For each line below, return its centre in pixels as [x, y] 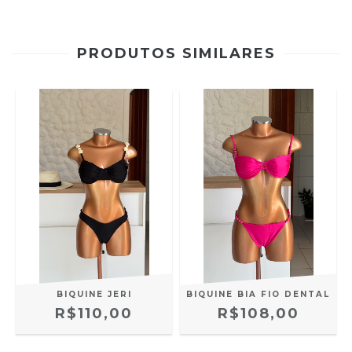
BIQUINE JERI [94, 295]
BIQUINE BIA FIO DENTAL [258, 295]
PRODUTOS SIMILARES [176, 54]
